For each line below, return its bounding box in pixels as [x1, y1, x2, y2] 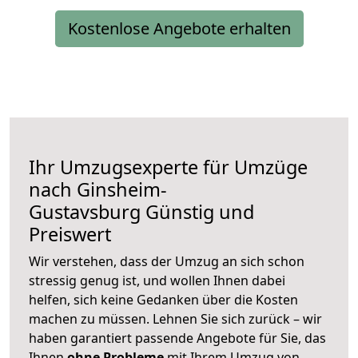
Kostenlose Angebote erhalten [67, 18, 291, 40]
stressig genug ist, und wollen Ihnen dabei [29, 272, 285, 290]
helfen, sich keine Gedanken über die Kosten [29, 291, 298, 309]
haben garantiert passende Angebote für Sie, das [29, 329, 326, 348]
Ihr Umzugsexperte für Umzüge [29, 154, 308, 181]
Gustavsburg [29, 199, 141, 225]
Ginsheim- [77, 177, 167, 203]
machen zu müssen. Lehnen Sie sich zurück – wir [29, 310, 322, 328]
